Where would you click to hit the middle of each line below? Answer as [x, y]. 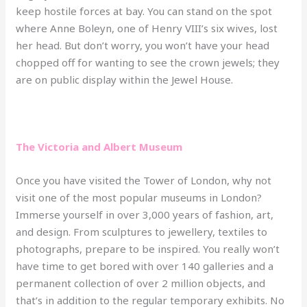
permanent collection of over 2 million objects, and [141, 283]
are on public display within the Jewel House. [125, 79]
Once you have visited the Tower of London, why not [144, 180]
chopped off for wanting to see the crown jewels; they [148, 62]
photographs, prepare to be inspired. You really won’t [148, 248]
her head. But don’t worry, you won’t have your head [143, 45]
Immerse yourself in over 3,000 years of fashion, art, [145, 214]
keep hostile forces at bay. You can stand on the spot [144, 11]
